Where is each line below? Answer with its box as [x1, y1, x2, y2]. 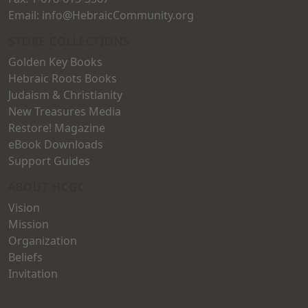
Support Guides [8, 153, 90, 168]
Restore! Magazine [8, 120, 105, 135]
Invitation [8, 266, 58, 281]
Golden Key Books [8, 54, 102, 69]
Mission [8, 217, 49, 232]
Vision [8, 200, 40, 215]
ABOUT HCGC [8, 179, 85, 195]
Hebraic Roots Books [8, 71, 117, 86]
